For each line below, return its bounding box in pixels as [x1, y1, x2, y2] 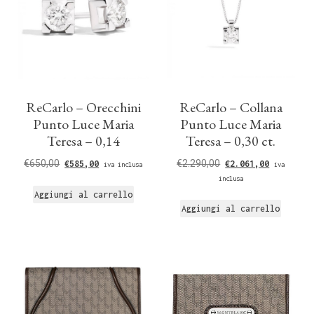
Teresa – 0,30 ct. [186, 132, 276, 151]
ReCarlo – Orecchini [25, 98, 141, 117]
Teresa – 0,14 [46, 132, 120, 151]
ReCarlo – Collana [179, 98, 282, 117]
